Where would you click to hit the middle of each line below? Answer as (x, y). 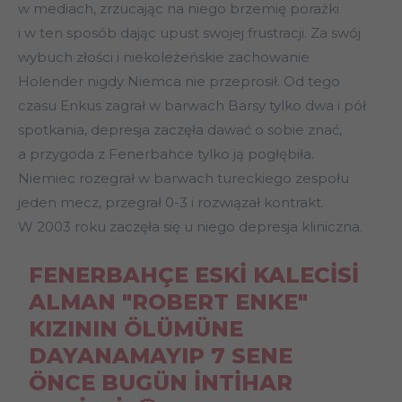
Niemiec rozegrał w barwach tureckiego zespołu (184, 179)
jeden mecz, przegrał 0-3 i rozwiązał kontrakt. (171, 203)
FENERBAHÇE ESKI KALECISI (193, 275)
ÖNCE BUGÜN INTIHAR (160, 383)
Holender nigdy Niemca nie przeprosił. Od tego (179, 82)
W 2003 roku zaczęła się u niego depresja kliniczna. (190, 227)
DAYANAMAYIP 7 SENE (160, 356)
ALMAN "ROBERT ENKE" (168, 302)
